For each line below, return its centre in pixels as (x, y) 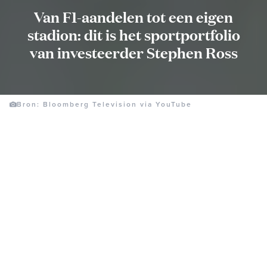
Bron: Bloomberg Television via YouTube (104, 104)
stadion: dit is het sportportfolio (133, 34)
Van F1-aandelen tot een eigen (133, 16)
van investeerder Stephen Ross (133, 52)
